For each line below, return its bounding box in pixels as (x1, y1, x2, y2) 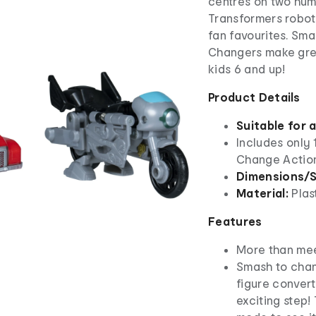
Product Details (208, 90, 300, 104)
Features (208, 214, 262, 228)
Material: (236, 186, 292, 200)
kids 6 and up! (208, 61, 286, 75)
